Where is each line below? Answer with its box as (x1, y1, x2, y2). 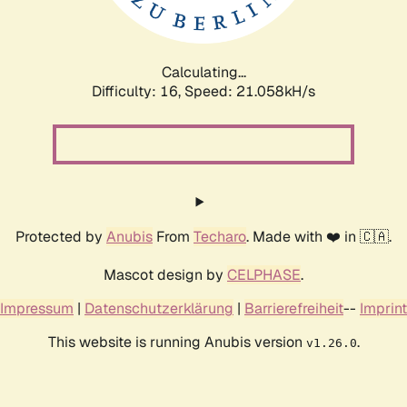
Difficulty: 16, (92, 81, 184, 101)
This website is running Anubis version (47, 332, 306, 352)
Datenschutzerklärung (84, 298, 233, 318)
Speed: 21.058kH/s (184, 81, 315, 101)
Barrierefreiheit (244, 298, 343, 318)
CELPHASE (227, 264, 301, 284)
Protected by (15, 226, 106, 246)
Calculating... (161, 62, 246, 82)
